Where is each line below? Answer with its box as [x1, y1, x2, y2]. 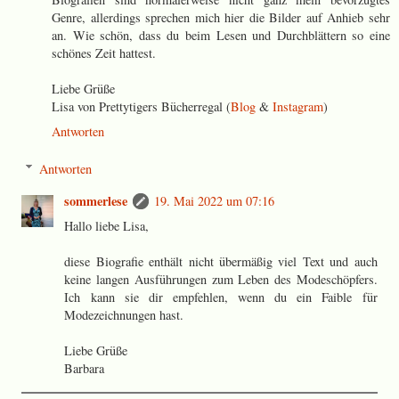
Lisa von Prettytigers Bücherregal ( [52, 98, 231, 116]
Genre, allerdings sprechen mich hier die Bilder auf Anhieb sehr [52, 9, 390, 27]
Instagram [273, 98, 323, 116]
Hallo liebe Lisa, [64, 216, 150, 234]
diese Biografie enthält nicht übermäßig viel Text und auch [64, 252, 378, 270]
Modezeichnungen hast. [64, 305, 184, 323]
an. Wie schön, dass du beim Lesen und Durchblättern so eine [52, 27, 390, 45]
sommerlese [64, 191, 128, 210]
